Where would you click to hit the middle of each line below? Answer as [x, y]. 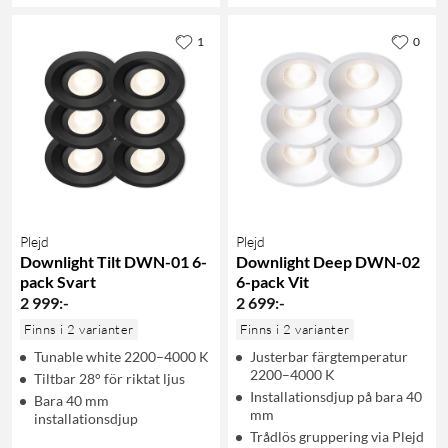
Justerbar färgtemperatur [329, 356]
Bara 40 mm [71, 400]
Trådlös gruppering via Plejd [337, 436]
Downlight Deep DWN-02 [328, 261]
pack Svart [58, 281]
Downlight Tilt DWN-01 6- [113, 261]
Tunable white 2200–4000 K [121, 356]
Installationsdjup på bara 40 [336, 396]
